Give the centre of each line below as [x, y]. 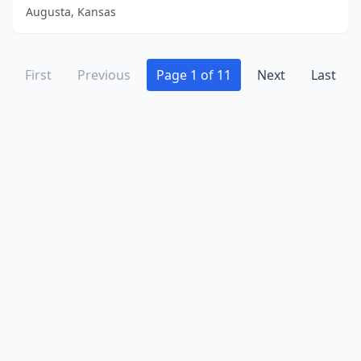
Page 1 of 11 [194, 75]
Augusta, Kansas [71, 12]
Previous [104, 75]
